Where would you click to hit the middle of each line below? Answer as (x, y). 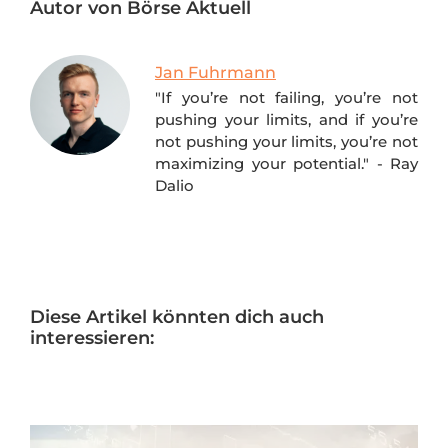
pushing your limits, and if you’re (286, 120)
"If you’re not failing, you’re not (286, 98)
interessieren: (92, 338)
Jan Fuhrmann (215, 73)
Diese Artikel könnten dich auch (177, 317)
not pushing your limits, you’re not (286, 142)
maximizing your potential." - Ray (286, 164)
